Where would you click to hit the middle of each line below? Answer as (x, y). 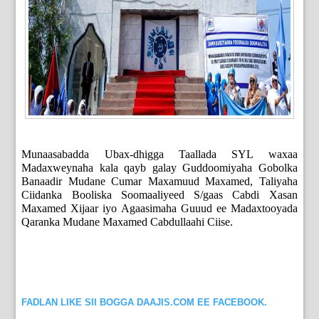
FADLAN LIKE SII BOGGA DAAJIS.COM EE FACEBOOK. (145, 303)
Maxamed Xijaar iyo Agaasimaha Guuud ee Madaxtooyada (159, 209)
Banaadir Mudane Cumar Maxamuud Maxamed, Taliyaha (159, 182)
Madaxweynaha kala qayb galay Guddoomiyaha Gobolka (159, 168)
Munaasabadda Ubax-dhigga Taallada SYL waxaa (159, 155)
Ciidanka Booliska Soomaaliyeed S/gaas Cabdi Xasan (159, 195)
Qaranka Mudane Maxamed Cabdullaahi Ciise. (127, 222)
